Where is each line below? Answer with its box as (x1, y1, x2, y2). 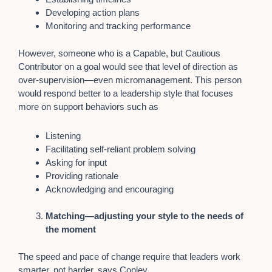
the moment (46, 224, 96, 235)
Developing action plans (46, 7, 140, 18)
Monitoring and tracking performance (46, 21, 191, 31)
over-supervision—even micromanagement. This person (18, 74, 242, 85)
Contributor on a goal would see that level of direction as (18, 61, 238, 72)
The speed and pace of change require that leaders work (18, 251, 240, 262)
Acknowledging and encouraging (46, 183, 174, 194)
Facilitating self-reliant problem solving (46, 143, 195, 154)
